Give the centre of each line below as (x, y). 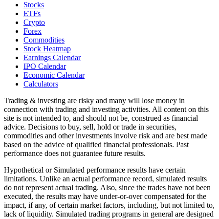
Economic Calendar (54, 75)
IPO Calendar (45, 66)
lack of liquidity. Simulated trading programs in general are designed (109, 214)
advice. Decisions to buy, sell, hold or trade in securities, (90, 127)
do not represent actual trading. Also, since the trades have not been (107, 187)
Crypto (34, 22)
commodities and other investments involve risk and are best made (106, 136)
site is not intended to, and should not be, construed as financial (101, 118)
